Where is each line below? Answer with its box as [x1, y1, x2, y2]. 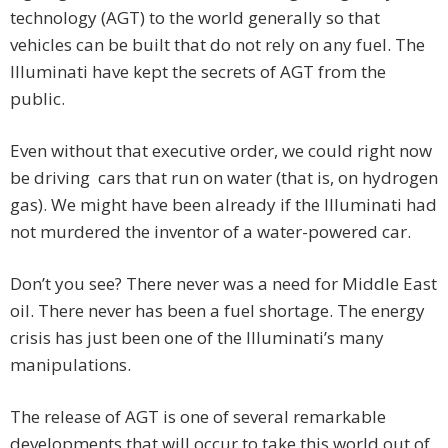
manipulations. [10, 353, 131, 377]
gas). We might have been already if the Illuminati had [10, 193, 437, 217]
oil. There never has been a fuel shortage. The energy [10, 299, 425, 323]
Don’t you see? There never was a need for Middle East [10, 272, 437, 296]
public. [10, 87, 65, 111]
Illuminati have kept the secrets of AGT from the [10, 60, 386, 84]
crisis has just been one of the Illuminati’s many [10, 326, 384, 350]
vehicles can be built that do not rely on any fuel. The [10, 33, 425, 57]
